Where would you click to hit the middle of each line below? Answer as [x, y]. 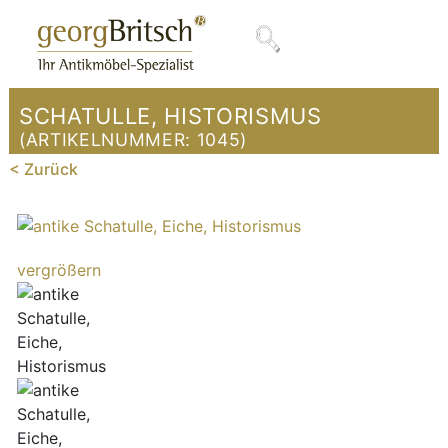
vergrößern [59, 270]
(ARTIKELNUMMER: [108, 140]
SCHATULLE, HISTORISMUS [170, 116]
